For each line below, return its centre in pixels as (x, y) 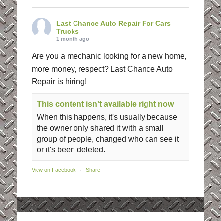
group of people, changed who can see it (108, 139)
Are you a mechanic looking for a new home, (109, 56)
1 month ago (73, 39)
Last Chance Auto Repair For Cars (113, 23)
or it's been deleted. (71, 150)
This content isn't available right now (105, 104)
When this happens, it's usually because (107, 117)
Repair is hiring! (59, 82)
